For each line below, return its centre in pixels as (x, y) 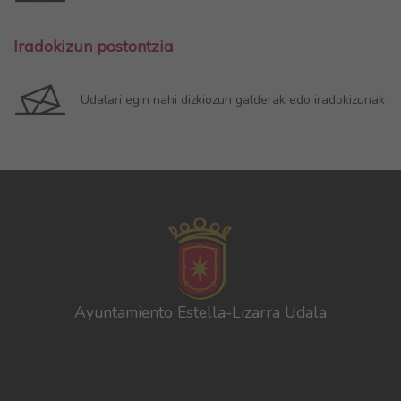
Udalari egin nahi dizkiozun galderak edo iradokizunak (232, 99)
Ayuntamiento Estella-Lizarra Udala (200, 312)
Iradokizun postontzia (94, 46)
